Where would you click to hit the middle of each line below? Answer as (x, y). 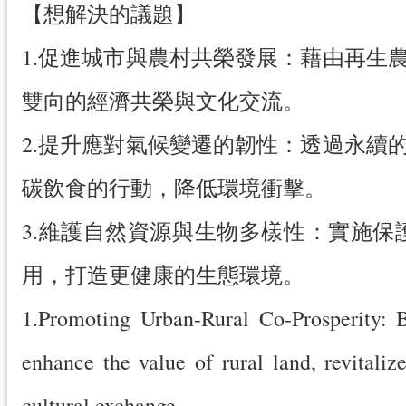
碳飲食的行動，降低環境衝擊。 (174, 188)
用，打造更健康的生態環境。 (163, 275)
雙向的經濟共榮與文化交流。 (163, 101)
